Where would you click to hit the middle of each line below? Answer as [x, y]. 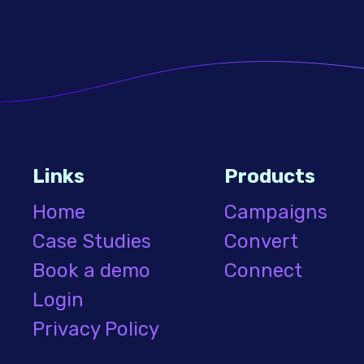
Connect [263, 271]
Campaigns [276, 212]
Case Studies [92, 241]
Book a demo [91, 271]
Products [270, 176]
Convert [261, 241]
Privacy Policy [96, 329]
